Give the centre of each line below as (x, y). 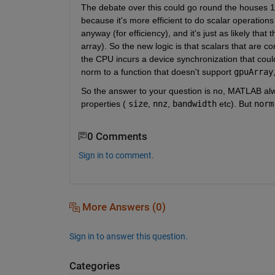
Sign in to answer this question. (128, 236)
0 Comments (117, 136)
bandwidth (194, 103)
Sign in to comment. (116, 155)
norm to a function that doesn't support (156, 72)
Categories (95, 266)
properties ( (103, 103)
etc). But (234, 103)
